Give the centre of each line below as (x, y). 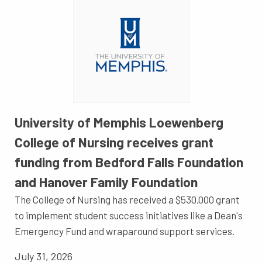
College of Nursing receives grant (114, 142)
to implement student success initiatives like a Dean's (129, 216)
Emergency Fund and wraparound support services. (125, 231)
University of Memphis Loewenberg (119, 123)
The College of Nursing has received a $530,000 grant (127, 200)
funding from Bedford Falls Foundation (129, 162)
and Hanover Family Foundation (106, 182)
